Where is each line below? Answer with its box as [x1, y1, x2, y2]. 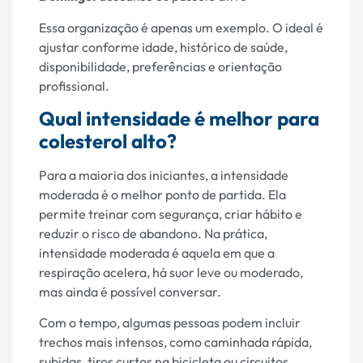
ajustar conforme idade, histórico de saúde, [39, 38, 288, 55]
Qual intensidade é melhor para [39, 106, 319, 131]
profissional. [39, 77, 109, 94]
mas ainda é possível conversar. [39, 284, 221, 301]
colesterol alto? [39, 129, 177, 154]
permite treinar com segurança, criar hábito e [39, 206, 302, 223]
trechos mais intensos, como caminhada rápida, [39, 334, 312, 351]
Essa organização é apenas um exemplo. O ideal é [39, 19, 323, 36]
